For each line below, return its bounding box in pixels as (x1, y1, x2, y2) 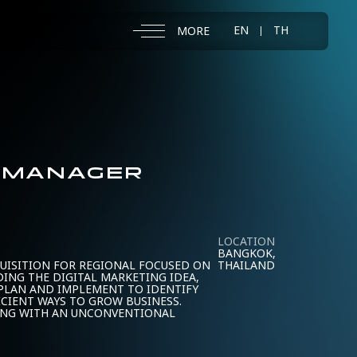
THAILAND (218, 257, 275, 274)
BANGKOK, (218, 245, 276, 262)
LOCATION (218, 233, 275, 250)
